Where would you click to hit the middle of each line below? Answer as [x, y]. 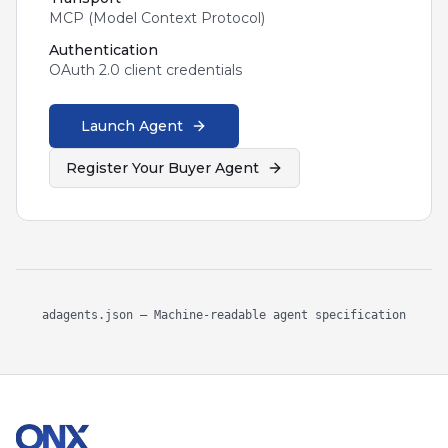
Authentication [103, 50]
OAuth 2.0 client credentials [145, 70]
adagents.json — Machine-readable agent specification [224, 315]
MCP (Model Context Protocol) [157, 18]
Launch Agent [132, 126]
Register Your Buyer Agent [162, 168]
